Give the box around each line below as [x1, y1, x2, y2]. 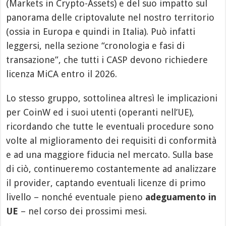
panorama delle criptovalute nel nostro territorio [6, 12, 215, 23]
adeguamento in [145, 192, 217, 202]
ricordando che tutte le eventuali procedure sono [6, 121, 214, 132]
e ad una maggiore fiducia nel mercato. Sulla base [6, 149, 214, 160]
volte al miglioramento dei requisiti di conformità [6, 135, 217, 146]
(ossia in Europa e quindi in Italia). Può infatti [6, 26, 196, 37]
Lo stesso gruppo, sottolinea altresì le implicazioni [6, 93, 218, 103]
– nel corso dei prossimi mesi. [18, 206, 147, 216]
